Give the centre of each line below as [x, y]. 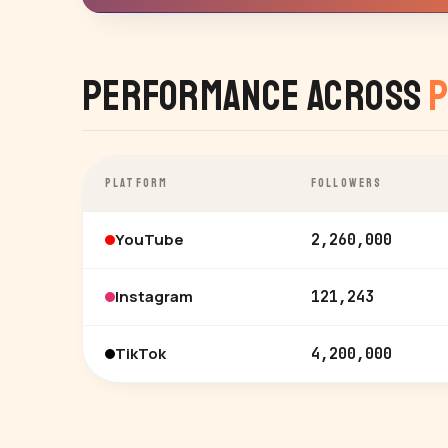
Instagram [154, 296]
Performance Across [255, 96]
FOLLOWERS [347, 183]
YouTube [149, 239]
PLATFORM [137, 183]
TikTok [140, 353]
